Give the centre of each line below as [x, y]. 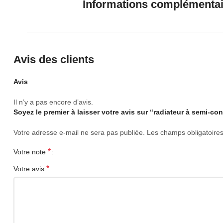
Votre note [31, 152]
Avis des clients [54, 59]
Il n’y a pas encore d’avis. [53, 102]
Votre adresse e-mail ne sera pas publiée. [79, 132]
